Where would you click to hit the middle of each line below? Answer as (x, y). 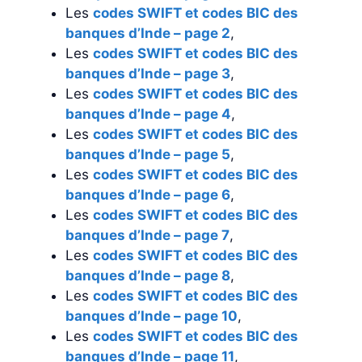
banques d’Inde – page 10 (152, 316)
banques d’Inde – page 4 (148, 114)
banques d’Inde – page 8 (148, 275)
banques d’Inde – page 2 (148, 33)
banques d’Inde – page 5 (148, 154)
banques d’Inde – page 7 (147, 235)
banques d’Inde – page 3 (148, 73)
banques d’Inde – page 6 (148, 194)
